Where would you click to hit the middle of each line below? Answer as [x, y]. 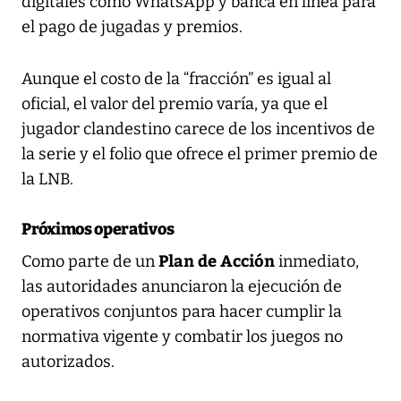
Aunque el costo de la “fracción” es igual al [176, 78]
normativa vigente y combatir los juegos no [182, 336]
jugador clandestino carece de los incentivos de [198, 128]
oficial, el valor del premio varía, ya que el [175, 103]
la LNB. [47, 179]
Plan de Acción [217, 260]
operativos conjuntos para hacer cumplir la [182, 311]
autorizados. [68, 361]
